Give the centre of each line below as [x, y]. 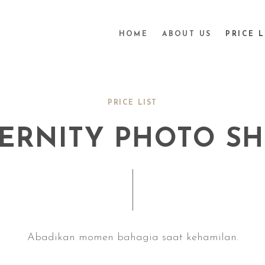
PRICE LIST [132, 103]
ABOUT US [187, 34]
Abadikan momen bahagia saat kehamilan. [132, 237]
